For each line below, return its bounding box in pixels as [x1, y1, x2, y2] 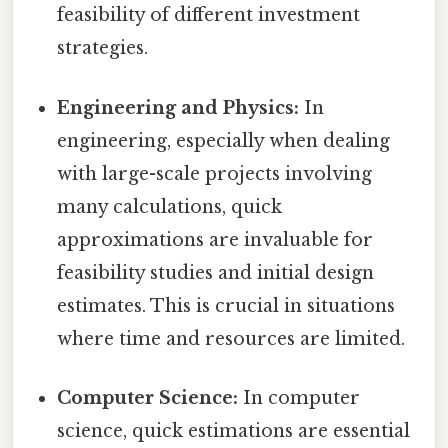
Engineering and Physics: [57, 96, 300, 119]
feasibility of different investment [57, 4, 361, 27]
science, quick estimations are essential [57, 419, 411, 442]
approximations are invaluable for [57, 228, 374, 251]
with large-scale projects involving [57, 162, 373, 185]
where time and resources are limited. [57, 327, 406, 350]
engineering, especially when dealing [57, 129, 391, 152]
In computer [238, 386, 361, 409]
